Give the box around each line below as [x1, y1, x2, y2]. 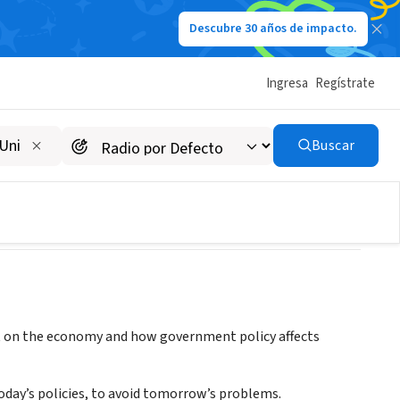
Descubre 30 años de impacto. [189, 20, 357, 37]
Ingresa [266, 73, 308, 93]
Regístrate [315, 73, 375, 93]
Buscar [311, 136, 355, 155]
